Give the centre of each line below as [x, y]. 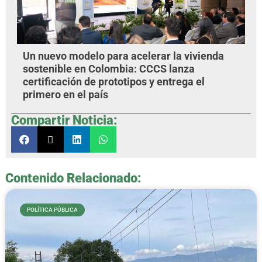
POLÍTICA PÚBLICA [52, 210]
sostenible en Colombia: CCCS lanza [108, 69]
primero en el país [65, 95]
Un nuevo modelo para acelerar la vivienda [123, 56]
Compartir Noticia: [64, 120]
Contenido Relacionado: [73, 177]
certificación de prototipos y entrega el [113, 82]
